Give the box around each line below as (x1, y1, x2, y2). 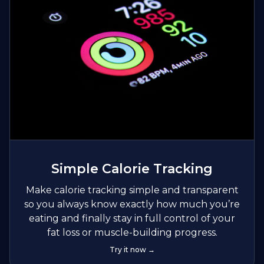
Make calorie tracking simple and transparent (25, 184, 239, 196)
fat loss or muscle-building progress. (47, 227, 217, 239)
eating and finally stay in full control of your (29, 213, 235, 225)
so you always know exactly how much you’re (24, 199, 240, 210)
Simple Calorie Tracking (51, 161, 213, 177)
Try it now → (109, 245, 155, 255)
